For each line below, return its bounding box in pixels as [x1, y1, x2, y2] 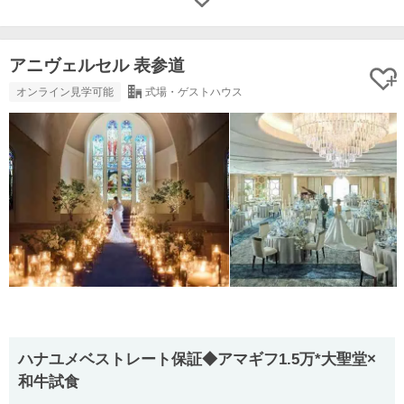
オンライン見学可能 [16, 85, 114, 98]
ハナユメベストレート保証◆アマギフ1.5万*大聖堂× [18, 350, 376, 368]
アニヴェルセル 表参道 [9, 55, 185, 75]
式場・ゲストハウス [144, 85, 243, 98]
